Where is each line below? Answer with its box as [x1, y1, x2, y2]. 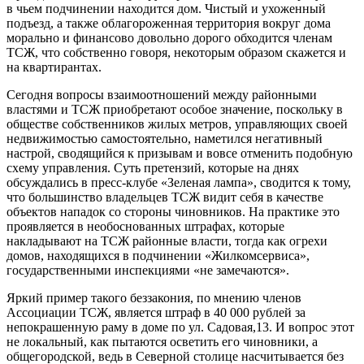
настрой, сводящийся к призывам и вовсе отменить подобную [6, 145, 353, 160]
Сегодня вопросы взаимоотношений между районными [6, 87, 317, 102]
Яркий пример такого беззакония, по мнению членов [6, 290, 301, 305]
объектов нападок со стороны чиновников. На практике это [6, 204, 340, 219]
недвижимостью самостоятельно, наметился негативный [6, 131, 323, 145]
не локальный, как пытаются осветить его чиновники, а [6, 334, 318, 349]
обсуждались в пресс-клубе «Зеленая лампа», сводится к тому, [6, 175, 351, 189]
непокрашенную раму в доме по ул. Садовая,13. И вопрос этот [6, 319, 354, 334]
